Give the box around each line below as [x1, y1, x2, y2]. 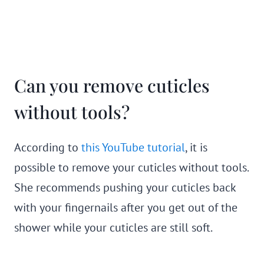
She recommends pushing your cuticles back [14, 180, 236, 195]
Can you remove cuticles [14, 74, 210, 97]
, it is [185, 140, 207, 155]
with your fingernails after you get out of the [14, 200, 237, 215]
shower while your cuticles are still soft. [14, 220, 213, 235]
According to [14, 140, 81, 155]
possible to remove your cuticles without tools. [14, 160, 248, 175]
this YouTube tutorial [81, 140, 185, 155]
